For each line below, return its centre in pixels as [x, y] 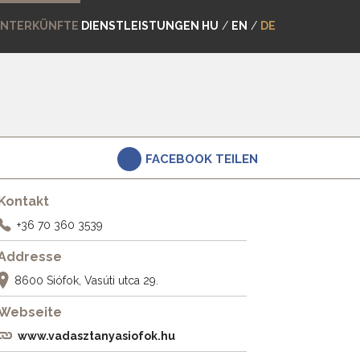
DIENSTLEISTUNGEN [141, 26]
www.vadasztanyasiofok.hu [96, 335]
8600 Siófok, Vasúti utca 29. [86, 280]
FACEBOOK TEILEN [202, 159]
